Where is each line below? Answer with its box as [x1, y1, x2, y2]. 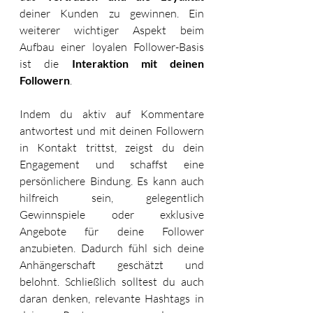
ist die [20, 56, 72, 71]
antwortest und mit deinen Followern [20, 123, 204, 138]
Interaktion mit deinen [71, 56, 204, 70]
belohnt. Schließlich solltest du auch [20, 274, 204, 289]
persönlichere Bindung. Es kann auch [20, 173, 204, 188]
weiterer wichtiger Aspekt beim [20, 22, 204, 37]
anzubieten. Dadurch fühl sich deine [20, 240, 204, 255]
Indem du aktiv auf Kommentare [20, 106, 204, 121]
